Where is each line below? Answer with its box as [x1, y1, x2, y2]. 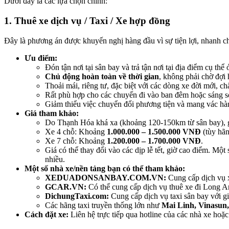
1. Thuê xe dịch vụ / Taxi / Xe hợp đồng [4, 15, 170, 27]
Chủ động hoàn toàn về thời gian [45, 72, 159, 81]
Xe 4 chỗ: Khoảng [45, 127, 107, 136]
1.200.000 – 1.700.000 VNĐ [107, 136, 201, 145]
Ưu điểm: [25, 53, 57, 62]
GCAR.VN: [45, 182, 86, 191]
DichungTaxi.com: [45, 191, 109, 200]
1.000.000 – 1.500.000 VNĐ [107, 127, 201, 136]
